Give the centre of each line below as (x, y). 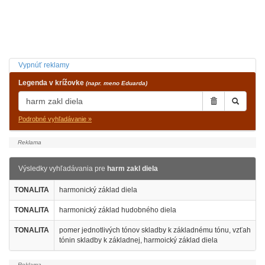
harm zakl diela (132, 169)
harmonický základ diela (98, 190)
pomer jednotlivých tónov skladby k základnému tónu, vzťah (155, 230)
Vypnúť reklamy (44, 65)
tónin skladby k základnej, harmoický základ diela (138, 240)
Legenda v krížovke (52, 83)
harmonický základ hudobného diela (118, 210)
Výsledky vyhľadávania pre (63, 169)
